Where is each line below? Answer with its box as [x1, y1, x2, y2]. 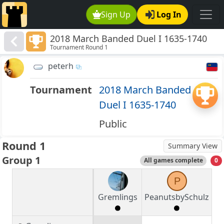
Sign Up [101, 9, 131, 20]
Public [98, 117, 127, 131]
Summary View [168, 141, 217, 151]
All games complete [143, 156, 203, 165]
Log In [156, 9, 181, 20]
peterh [48, 60, 73, 72]
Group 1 [2, 153, 40, 167]
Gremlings [98, 191, 137, 203]
